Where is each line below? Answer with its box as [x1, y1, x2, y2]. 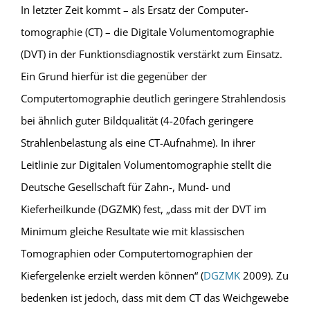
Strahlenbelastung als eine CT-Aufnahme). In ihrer [20, 136, 255, 150]
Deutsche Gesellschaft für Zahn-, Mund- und [20, 180, 230, 194]
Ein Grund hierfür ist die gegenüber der [20, 69, 207, 84]
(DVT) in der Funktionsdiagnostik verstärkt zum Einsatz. [20, 47, 282, 62]
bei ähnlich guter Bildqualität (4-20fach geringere [20, 113, 253, 128]
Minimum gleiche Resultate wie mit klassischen [20, 224, 244, 239]
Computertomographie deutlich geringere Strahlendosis [20, 91, 286, 106]
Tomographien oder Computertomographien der [20, 246, 253, 261]
